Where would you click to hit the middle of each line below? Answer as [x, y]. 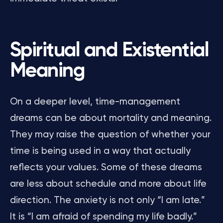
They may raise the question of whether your [110, 135]
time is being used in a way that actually [100, 151]
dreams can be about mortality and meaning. [111, 118]
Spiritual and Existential [110, 51]
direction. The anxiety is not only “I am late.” [108, 200]
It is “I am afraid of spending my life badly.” [104, 217]
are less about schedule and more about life [108, 184]
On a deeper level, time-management [95, 102]
